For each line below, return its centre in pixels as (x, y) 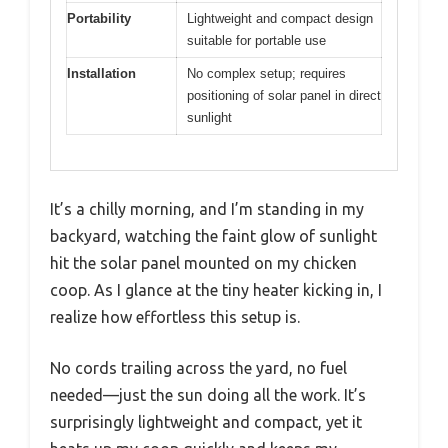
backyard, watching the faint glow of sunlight (213, 235)
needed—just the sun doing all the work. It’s (208, 394)
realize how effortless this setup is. (175, 316)
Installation (101, 74)
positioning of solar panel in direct (284, 96)
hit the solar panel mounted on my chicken (203, 262)
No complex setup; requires (266, 74)
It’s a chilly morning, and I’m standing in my (207, 208)
